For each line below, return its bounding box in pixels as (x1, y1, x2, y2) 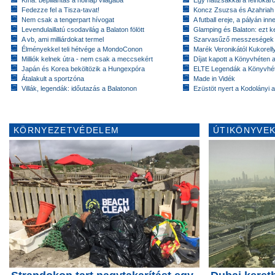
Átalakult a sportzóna (21, 75, 84, 82)
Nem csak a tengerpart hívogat (21, 16, 114, 23)
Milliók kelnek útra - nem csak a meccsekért (21, 55, 153, 63)
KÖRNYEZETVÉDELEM (14, 125, 120, 135)
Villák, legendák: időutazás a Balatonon (21, 85, 137, 92)
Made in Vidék (193, 75, 235, 82)
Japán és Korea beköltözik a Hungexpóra (21, 65, 145, 72)
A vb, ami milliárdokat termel (21, 36, 104, 43)
